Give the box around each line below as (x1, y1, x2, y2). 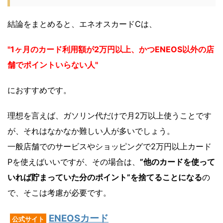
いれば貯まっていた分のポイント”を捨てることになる (7, 172, 202, 182)
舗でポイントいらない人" (7, 59, 98, 70)
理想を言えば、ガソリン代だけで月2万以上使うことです (7, 110, 212, 120)
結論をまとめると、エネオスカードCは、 (7, 18, 157, 29)
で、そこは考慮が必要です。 (7, 187, 111, 198)
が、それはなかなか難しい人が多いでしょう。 (7, 125, 175, 136)
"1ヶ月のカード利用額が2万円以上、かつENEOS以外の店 (7, 44, 214, 54)
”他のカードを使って (140, 156, 215, 167)
